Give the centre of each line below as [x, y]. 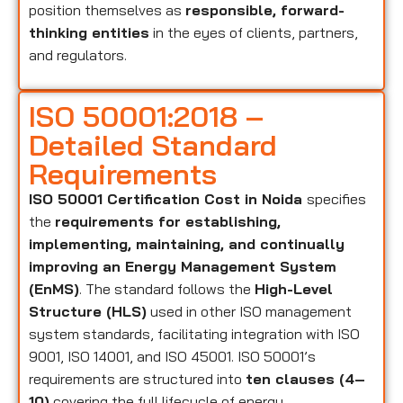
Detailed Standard [153, 144]
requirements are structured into [137, 378]
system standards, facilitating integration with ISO [194, 333]
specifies [336, 198]
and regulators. [78, 55]
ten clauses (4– [305, 378]
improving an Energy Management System [183, 266]
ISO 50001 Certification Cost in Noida [168, 198]
